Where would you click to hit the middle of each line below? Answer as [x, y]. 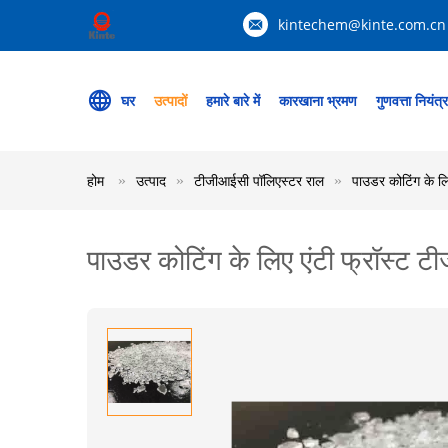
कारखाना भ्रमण [318, 100]
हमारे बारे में [233, 100]
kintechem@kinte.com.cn [362, 24]
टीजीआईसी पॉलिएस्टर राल [259, 180]
